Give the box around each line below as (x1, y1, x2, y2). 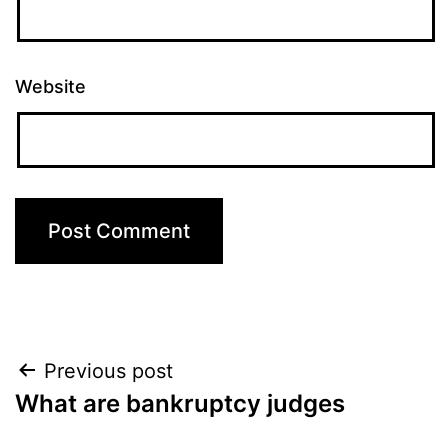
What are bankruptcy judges (15, 388, 345, 418)
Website (15, 75, 86, 97)
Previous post (44, 358, 173, 383)
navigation (14, 399, 189, 444)
